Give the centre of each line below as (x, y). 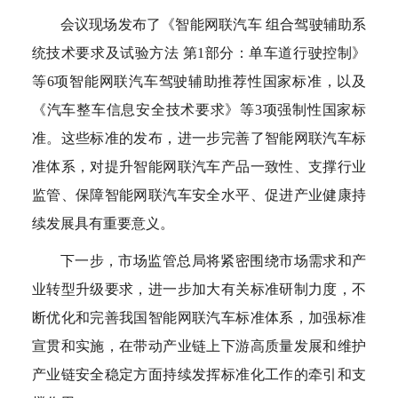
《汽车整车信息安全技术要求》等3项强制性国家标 (199, 110)
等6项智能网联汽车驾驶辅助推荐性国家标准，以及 (199, 81)
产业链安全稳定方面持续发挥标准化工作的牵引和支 (199, 374)
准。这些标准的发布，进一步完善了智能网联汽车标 (199, 138)
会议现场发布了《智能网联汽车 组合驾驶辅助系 (213, 24)
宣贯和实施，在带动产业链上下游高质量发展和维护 (199, 346)
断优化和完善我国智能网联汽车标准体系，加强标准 (199, 318)
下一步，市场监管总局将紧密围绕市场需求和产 (213, 261)
